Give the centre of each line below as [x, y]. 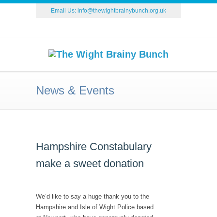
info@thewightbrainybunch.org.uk [122, 11]
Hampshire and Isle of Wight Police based [95, 207]
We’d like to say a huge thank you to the [93, 196]
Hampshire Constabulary [94, 147]
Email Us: [64, 11]
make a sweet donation [90, 163]
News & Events [75, 90]
